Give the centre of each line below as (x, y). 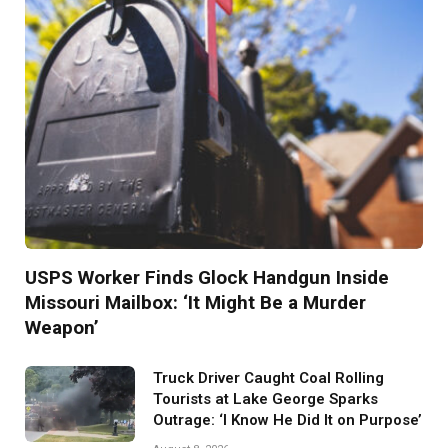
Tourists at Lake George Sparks (265, 399)
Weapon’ (62, 328)
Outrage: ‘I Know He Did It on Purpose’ (287, 420)
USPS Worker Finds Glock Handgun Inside (207, 278)
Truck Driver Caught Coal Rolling (268, 378)
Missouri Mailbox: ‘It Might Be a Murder (195, 303)
